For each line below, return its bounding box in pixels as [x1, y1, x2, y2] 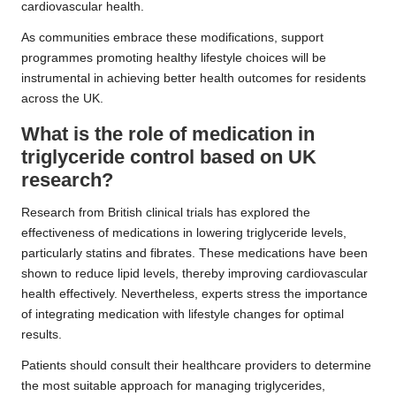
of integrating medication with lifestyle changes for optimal [21, 308, 344, 322]
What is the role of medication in [21, 123, 315, 146]
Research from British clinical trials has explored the [21, 206, 310, 220]
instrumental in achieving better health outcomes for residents [21, 72, 366, 86]
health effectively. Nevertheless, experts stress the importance [21, 287, 368, 301]
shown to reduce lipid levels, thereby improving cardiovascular [21, 267, 368, 281]
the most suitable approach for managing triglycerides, [21, 379, 325, 393]
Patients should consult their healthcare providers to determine [21, 359, 371, 373]
